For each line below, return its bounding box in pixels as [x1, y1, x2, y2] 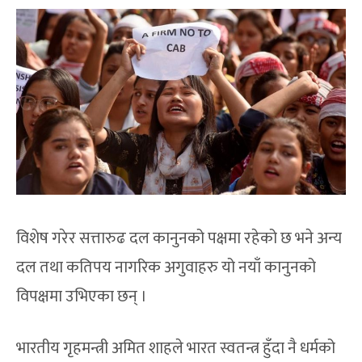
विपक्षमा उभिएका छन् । [16, 283, 148, 311]
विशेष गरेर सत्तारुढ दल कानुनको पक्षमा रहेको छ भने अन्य [16, 225, 343, 253]
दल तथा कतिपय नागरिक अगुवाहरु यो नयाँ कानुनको [16, 254, 317, 282]
